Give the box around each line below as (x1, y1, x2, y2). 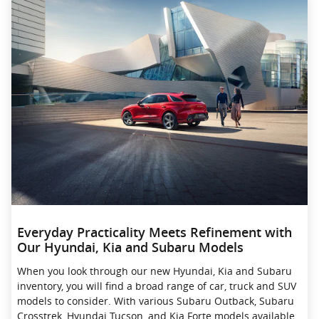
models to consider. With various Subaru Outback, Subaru (17, 293, 294, 308)
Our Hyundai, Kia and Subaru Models (17, 241, 244, 256)
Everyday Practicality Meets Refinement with (17, 226, 292, 241)
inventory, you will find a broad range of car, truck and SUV (17, 278, 296, 293)
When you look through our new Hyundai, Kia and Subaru (17, 263, 292, 278)
